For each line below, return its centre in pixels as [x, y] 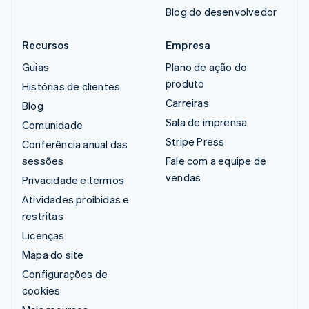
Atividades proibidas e [76, 199]
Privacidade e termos [73, 180]
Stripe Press [195, 141]
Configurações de [65, 273]
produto [185, 83]
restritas [43, 216]
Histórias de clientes [71, 86]
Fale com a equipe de [216, 160]
